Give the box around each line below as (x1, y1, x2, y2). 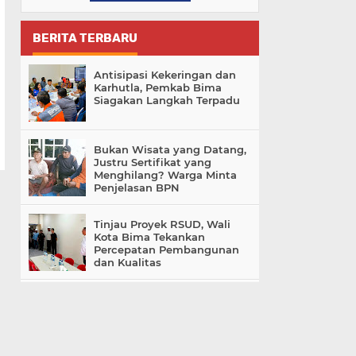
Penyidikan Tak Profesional (94, 331, 239, 344)
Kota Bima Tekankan (94, 230, 205, 244)
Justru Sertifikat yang (94, 156, 211, 169)
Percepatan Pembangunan (94, 243, 239, 257)
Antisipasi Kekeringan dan (94, 68, 236, 82)
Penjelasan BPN (94, 181, 180, 195)
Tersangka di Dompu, (94, 305, 208, 319)
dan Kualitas (94, 256, 161, 269)
